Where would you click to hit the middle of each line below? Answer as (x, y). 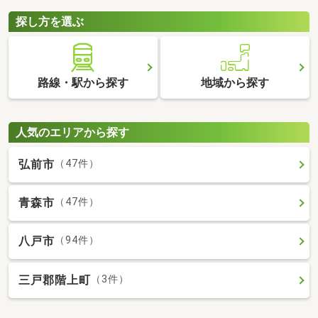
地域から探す (235, 83)
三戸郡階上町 (55, 280)
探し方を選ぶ (50, 21)
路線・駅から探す (83, 83)
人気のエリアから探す (72, 132)
